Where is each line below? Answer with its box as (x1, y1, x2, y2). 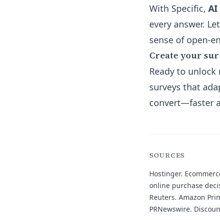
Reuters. (149, 192, 177, 202)
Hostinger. (149, 169, 183, 178)
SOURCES (149, 150, 185, 160)
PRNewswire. (149, 204, 192, 214)
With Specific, (149, 2, 208, 14)
